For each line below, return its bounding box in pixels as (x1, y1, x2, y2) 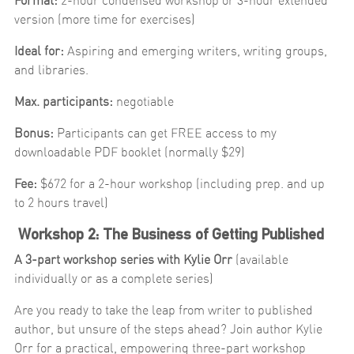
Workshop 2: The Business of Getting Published (18, 225, 324, 243)
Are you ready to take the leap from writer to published (14, 302, 313, 318)
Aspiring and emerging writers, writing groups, (64, 43, 327, 59)
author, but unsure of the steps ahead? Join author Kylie (14, 321, 322, 337)
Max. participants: (14, 93, 116, 110)
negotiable (116, 93, 174, 110)
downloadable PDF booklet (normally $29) (14, 144, 245, 160)
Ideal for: (14, 43, 64, 59)
